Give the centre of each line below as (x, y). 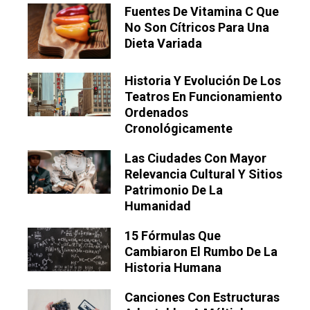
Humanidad (158, 206)
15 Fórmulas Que (173, 236)
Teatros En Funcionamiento (203, 97)
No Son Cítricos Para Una (197, 28)
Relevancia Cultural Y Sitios (203, 174)
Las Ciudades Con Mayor (195, 158)
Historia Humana (173, 268)
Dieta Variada (163, 44)
